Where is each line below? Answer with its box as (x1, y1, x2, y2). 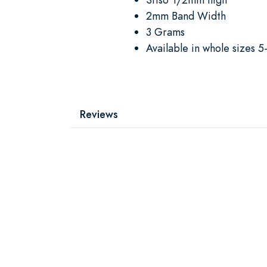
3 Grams (146, 24, 185, 39)
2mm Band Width (146, 8, 226, 23)
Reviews (80, 106, 118, 122)
